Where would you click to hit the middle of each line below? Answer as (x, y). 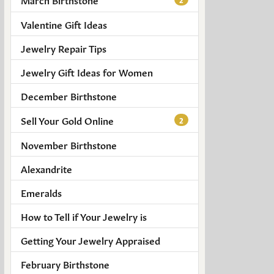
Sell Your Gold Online (67, 120)
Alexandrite (46, 168)
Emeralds (41, 192)
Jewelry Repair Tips (64, 48)
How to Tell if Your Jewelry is (84, 216)
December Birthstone (69, 95)
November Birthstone (69, 145)
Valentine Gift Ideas (64, 24)
